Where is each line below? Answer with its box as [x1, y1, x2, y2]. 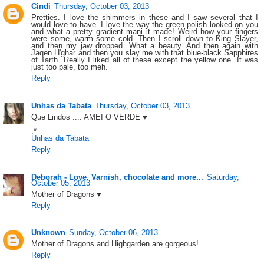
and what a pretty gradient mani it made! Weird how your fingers [31, 27, 258, 36]
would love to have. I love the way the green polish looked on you [31, 19, 258, 29]
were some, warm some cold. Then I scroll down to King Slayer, [31, 34, 258, 43]
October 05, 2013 [31, 178, 91, 187]
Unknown [31, 228, 66, 237]
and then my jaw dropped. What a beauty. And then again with [31, 41, 258, 50]
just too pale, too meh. [31, 62, 108, 71]
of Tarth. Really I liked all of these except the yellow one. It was [31, 55, 258, 64]
